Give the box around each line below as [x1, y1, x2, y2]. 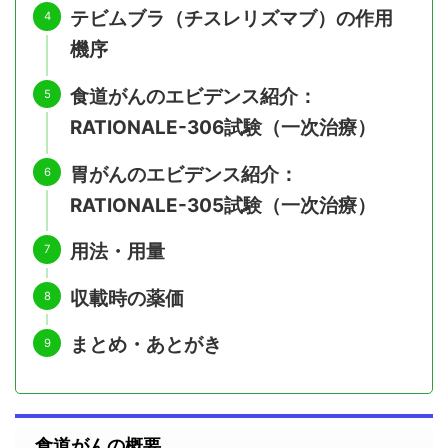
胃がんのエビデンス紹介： [70, 162, 298, 186]
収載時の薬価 [70, 286, 184, 310]
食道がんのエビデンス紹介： [70, 84, 317, 108]
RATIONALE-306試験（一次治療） [70, 115, 376, 139]
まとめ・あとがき [70, 333, 222, 357]
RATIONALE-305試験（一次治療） [70, 193, 376, 217]
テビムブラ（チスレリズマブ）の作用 [70, 7, 393, 31]
